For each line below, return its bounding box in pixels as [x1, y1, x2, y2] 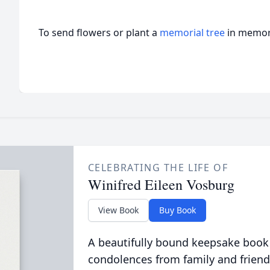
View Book [98, 204, 139, 216]
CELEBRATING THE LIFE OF [87, 161, 228, 174]
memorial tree [160, 26, 225, 39]
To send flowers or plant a [39, 26, 160, 39]
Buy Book [159, 204, 196, 216]
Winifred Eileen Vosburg [87, 175, 234, 194]
